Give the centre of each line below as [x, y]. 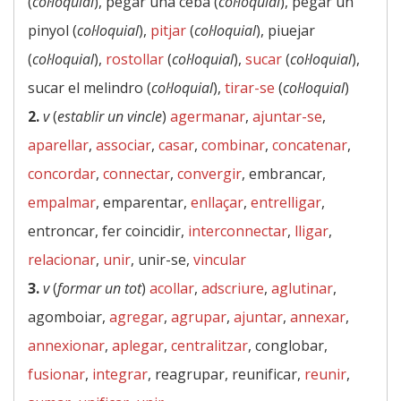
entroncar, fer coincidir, [108, 231]
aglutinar [302, 288]
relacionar [62, 260]
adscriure [233, 288]
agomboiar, [68, 317]
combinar [233, 145]
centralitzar [209, 346]
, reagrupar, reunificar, [226, 374]
